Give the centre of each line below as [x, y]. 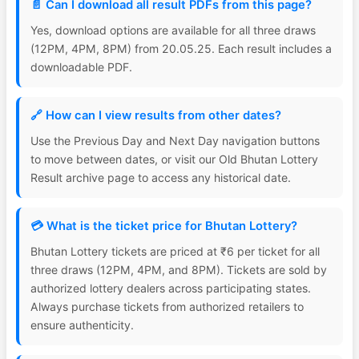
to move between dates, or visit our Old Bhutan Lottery [174, 159]
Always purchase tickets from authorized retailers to [167, 307]
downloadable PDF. [81, 67]
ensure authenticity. [82, 325]
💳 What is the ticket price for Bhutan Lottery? [164, 226]
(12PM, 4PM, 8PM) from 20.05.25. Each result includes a [181, 48]
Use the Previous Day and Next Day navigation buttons [175, 141]
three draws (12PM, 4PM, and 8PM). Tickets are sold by [179, 270]
